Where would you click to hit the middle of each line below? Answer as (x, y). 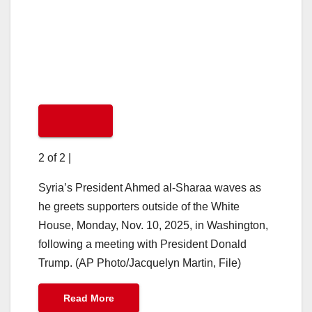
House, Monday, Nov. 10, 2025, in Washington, (153, 225)
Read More (89, 298)
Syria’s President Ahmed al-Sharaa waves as (150, 187)
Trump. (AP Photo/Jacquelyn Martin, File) (140, 263)
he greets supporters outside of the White (139, 206)
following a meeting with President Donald (142, 244)
